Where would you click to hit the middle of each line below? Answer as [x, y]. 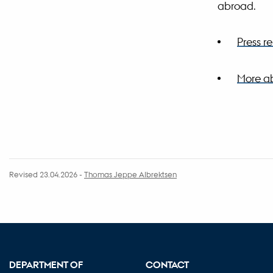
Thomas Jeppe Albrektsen [130, 174]
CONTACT [167, 265]
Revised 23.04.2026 [43, 174]
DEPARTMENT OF [46, 265]
